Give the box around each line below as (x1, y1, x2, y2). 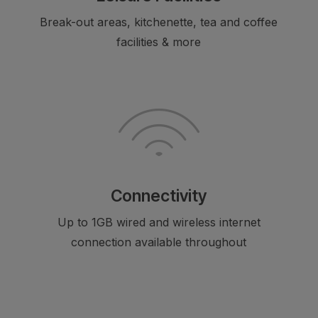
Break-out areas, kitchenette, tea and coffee (40, 14, 278, 29)
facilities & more (116, 34, 202, 49)
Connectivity (111, 185, 207, 206)
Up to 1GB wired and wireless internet (57, 214, 261, 229)
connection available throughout (71, 234, 247, 249)
